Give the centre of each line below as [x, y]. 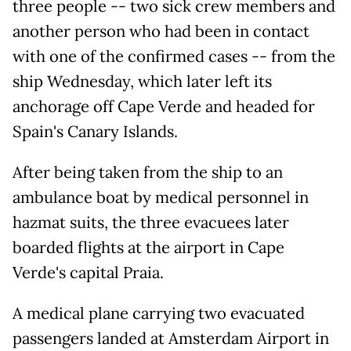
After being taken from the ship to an [148, 172]
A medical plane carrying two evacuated [159, 313]
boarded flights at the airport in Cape [148, 247]
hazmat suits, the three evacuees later [151, 222]
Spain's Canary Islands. [95, 131]
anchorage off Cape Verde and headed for [164, 106]
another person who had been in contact [161, 31]
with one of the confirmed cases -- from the [174, 56]
